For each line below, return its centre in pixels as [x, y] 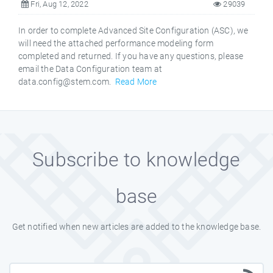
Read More [136, 81]
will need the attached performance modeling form [116, 43]
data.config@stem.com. [67, 81]
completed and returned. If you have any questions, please [131, 56]
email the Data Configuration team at [90, 69]
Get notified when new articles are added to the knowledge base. [136, 226]
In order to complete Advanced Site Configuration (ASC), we [133, 30]
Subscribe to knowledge [136, 159]
